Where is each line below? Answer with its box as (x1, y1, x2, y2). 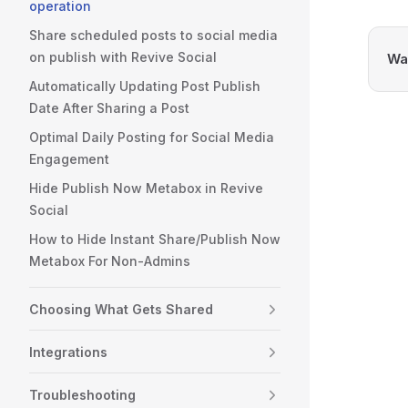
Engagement (29, 151, 109, 167)
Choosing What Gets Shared (29, 301, 213, 317)
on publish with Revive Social (29, 49, 217, 65)
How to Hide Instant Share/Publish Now (29, 231, 280, 247)
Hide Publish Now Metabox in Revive (29, 180, 263, 196)
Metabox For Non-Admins (29, 253, 190, 269)
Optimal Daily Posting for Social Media (29, 129, 274, 145)
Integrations (29, 344, 107, 360)
